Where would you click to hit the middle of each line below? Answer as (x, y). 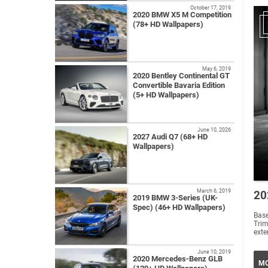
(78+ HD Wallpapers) (168, 24)
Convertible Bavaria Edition (179, 85)
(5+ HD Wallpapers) (166, 95)
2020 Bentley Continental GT (181, 75)
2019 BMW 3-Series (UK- (175, 197)
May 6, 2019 (217, 68)
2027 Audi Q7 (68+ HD (170, 136)
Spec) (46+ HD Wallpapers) (179, 207)
